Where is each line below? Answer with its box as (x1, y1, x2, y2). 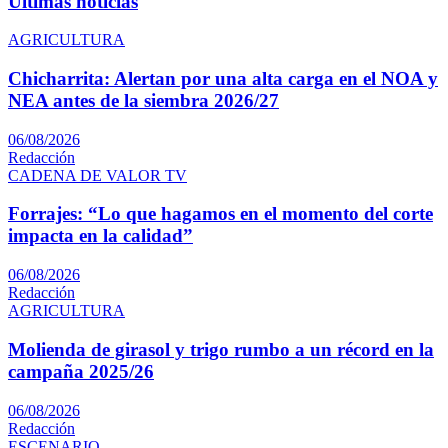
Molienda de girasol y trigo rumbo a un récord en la (8, 338, 434, 360)
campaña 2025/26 (8, 360, 154, 382)
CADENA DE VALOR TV (8, 166, 187, 184)
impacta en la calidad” (8, 225, 193, 247)
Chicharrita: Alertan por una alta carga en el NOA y (8, 68, 438, 90)
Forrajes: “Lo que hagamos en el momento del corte (8, 203, 433, 225)
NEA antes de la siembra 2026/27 (8, 90, 279, 112)
